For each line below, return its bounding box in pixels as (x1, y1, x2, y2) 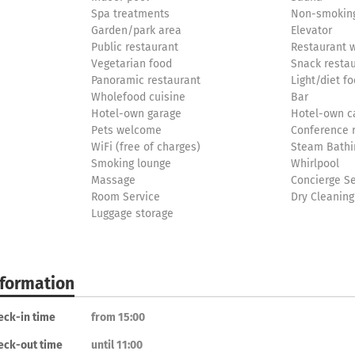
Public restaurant (91, 40, 178, 54)
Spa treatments (91, 7, 170, 21)
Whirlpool (291, 157, 340, 170)
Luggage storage (91, 207, 174, 220)
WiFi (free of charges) (91, 140, 200, 154)
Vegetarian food (91, 57, 172, 71)
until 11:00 (91, 338, 143, 352)
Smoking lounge (91, 157, 171, 170)
